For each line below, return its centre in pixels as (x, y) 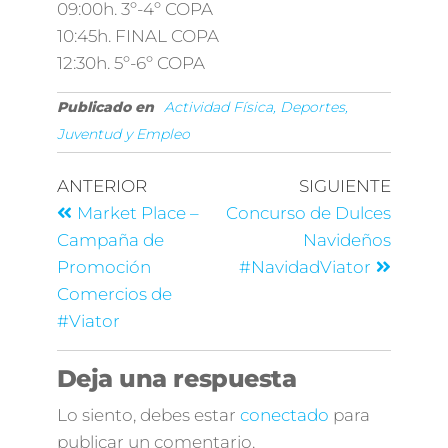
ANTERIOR (101, 185)
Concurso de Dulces (309, 212)
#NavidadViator (305, 266)
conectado (284, 414)
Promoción (103, 266)
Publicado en (105, 106)
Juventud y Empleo (123, 133)
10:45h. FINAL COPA (137, 35)
